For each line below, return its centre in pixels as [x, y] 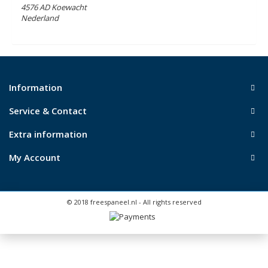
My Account [35, 157]
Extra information [48, 134]
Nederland [40, 18]
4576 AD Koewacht [54, 7]
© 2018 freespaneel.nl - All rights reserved [134, 202]
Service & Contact [48, 111]
